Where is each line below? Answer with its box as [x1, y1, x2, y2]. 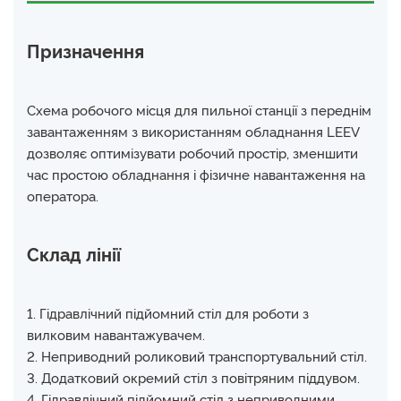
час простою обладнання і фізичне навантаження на [27, 164, 365, 183]
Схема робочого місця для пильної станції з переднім [27, 99, 371, 119]
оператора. [27, 185, 98, 205]
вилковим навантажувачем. [27, 324, 205, 344]
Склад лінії [27, 240, 121, 266]
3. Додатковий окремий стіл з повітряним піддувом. [27, 367, 360, 387]
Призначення [27, 37, 144, 63]
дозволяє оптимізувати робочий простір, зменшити [27, 142, 358, 162]
